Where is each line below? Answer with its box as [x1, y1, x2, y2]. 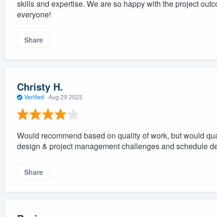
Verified [22, 92, 46, 101]
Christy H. [16, 79, 63, 93]
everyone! [16, 9, 51, 20]
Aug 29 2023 [48, 92, 82, 101]
